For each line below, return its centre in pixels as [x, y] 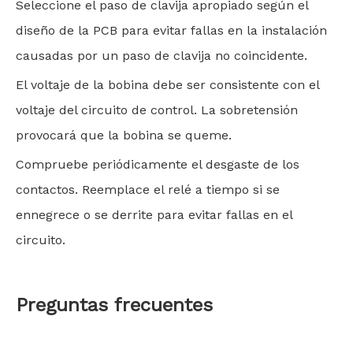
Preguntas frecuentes [114, 305]
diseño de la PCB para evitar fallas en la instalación [171, 30]
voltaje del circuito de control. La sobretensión [157, 110]
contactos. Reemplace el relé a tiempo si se [148, 190]
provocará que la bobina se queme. [124, 135]
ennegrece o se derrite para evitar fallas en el [154, 215]
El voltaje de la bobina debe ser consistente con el [167, 85]
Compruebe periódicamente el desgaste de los [158, 164]
